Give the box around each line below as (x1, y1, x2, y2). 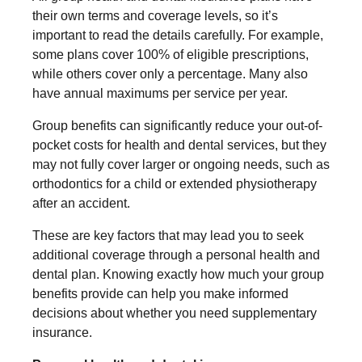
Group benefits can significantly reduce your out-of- (32, 118, 322, 133)
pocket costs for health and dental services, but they (32, 137, 326, 152)
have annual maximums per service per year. (32, 86, 288, 100)
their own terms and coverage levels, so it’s (32, 8, 278, 23)
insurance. (32, 325, 92, 339)
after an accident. (32, 196, 130, 210)
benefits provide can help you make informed (32, 286, 288, 301)
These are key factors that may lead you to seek (32, 228, 304, 242)
